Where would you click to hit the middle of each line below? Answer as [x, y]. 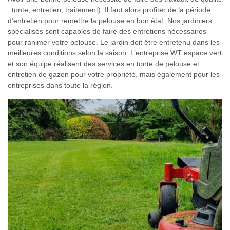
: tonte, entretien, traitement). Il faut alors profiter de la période [109, 10]
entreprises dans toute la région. [60, 85]
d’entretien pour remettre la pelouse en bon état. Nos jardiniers [110, 21]
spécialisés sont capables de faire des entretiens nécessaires [107, 32]
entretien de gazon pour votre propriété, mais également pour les [114, 75]
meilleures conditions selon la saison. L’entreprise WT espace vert [115, 53]
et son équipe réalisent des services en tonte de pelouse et [103, 64]
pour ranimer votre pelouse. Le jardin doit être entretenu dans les [114, 42]
